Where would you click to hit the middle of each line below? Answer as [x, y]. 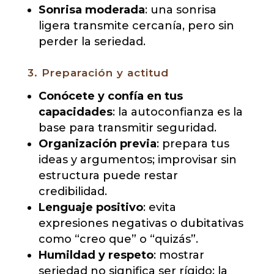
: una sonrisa [180, 10]
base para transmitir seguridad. [127, 128]
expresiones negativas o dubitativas [141, 224]
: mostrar [179, 255]
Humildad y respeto [96, 255]
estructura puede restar [108, 176]
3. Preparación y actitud [98, 73]
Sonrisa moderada [91, 10]
